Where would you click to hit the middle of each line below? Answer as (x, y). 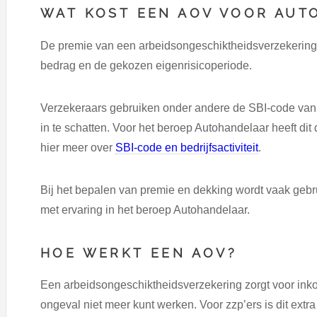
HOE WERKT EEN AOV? (139, 253)
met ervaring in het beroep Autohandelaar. (145, 209)
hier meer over (78, 147)
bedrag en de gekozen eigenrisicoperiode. (146, 65)
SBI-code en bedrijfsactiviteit (187, 147)
